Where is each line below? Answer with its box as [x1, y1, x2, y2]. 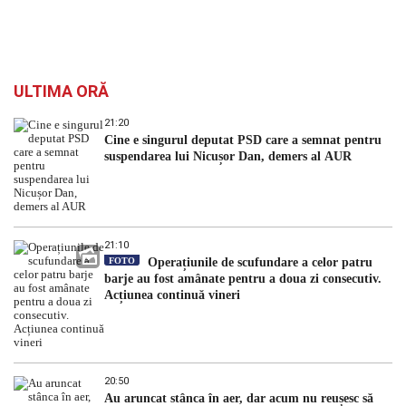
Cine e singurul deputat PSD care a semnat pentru [104, 133, 382, 148]
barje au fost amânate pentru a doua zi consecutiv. [104, 272, 382, 286]
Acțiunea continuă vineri [104, 288, 240, 303]
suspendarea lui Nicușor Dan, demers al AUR [104, 150, 352, 164]
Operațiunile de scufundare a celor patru [144, 256, 372, 270]
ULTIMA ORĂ [14, 82, 109, 101]
